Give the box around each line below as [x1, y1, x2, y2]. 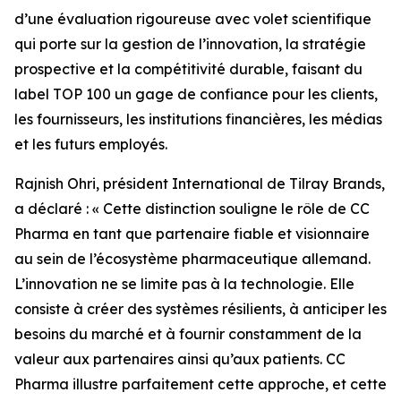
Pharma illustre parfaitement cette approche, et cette [14, 375, 387, 393]
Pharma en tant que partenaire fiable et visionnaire [14, 225, 370, 243]
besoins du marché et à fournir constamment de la [14, 325, 362, 343]
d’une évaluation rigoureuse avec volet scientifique [14, 10, 371, 28]
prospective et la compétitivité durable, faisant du [14, 60, 363, 78]
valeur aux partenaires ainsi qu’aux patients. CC [14, 350, 346, 368]
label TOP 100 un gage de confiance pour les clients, [14, 85, 378, 103]
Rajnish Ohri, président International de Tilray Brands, [14, 175, 385, 192]
